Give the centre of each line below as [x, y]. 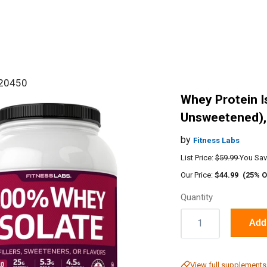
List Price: [197, 157]
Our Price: [196, 175]
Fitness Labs [216, 140]
